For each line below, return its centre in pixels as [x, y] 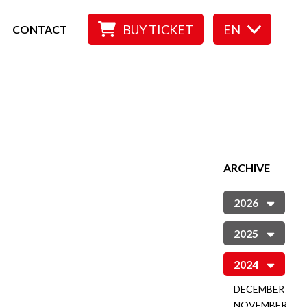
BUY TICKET [158, 29]
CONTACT [39, 29]
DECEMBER [259, 289]
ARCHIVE [247, 168]
